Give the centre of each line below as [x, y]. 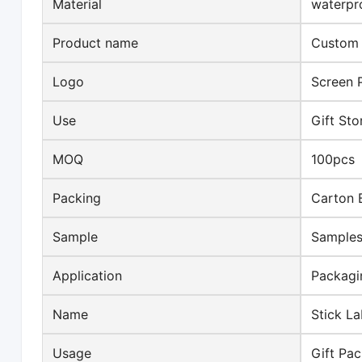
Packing [77, 198]
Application [88, 276]
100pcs [333, 160]
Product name [96, 43]
